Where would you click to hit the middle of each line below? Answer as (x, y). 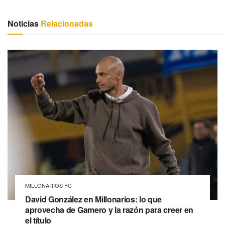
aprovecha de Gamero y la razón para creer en (109, 210)
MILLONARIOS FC (48, 186)
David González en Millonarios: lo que (94, 199)
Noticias (23, 24)
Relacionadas (66, 24)
